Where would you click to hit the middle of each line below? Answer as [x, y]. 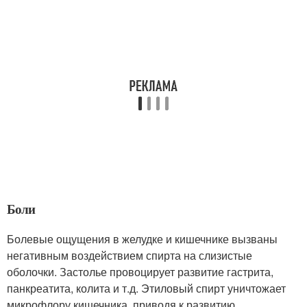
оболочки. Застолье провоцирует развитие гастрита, [140, 271]
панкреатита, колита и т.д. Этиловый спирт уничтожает [146, 288]
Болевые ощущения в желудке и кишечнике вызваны [142, 238]
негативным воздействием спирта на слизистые [130, 255]
